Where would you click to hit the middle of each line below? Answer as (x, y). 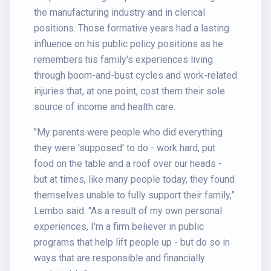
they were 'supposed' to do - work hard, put (125, 148)
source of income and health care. (105, 107)
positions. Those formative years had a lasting (132, 28)
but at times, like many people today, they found (134, 179)
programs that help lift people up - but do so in (132, 242)
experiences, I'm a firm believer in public (119, 227)
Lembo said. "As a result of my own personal (128, 211)
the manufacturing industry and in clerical (119, 12)
